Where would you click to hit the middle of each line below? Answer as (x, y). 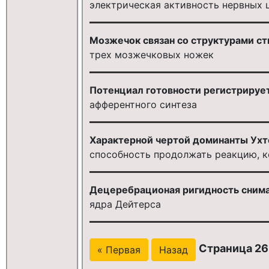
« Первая (119, 249)
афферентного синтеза (143, 104)
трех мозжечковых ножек (151, 54)
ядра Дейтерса (125, 204)
